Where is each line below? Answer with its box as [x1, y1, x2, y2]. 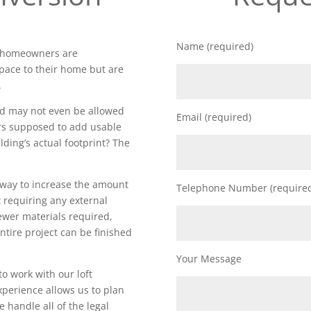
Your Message [176, 251, 242, 265]
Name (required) [176, 39, 253, 53]
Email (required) [176, 110, 251, 124]
